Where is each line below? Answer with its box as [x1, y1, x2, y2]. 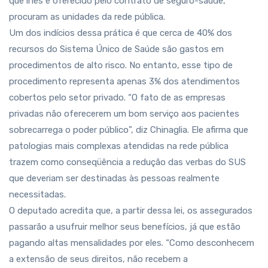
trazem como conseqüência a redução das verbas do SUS [9, 157, 246, 167]
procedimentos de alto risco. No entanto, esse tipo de [9, 60, 233, 71]
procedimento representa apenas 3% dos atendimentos [9, 76, 240, 87]
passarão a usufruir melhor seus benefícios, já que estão [9, 221, 240, 232]
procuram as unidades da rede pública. [9, 11, 165, 22]
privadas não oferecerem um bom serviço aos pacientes [9, 108, 239, 119]
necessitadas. [9, 189, 66, 200]
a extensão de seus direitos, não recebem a [9, 254, 188, 264]
